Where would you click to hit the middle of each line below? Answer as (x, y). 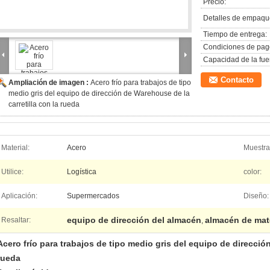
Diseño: (256, 196)
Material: (15, 148)
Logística (82, 172)
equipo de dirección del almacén (134, 220)
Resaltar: (16, 220)
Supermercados (93, 196)
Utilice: (12, 172)
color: (253, 172)
